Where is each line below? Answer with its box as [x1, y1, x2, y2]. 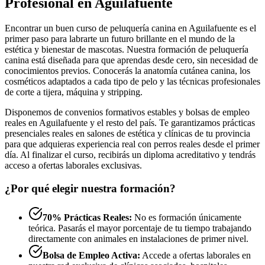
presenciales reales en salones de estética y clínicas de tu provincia [5, 128, 250, 139]
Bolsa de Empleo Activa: [43, 250, 140, 260]
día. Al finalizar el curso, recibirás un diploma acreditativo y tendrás [5, 150, 256, 160]
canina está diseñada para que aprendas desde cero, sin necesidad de [5, 55, 258, 66]
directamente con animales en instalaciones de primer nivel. [28, 233, 248, 244]
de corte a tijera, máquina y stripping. [5, 87, 143, 98]
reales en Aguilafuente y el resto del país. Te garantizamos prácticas [5, 118, 255, 128]
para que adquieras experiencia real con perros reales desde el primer [5, 139, 260, 150]
